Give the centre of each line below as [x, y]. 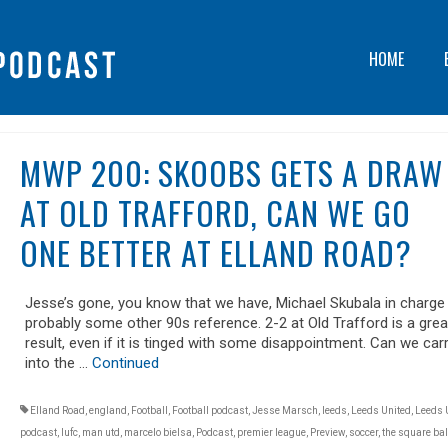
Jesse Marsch [284, 410]
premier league [271, 432]
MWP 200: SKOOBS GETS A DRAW [231, 172]
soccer [363, 432]
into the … [58, 363]
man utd [100, 432]
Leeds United [380, 410]
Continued [125, 363]
